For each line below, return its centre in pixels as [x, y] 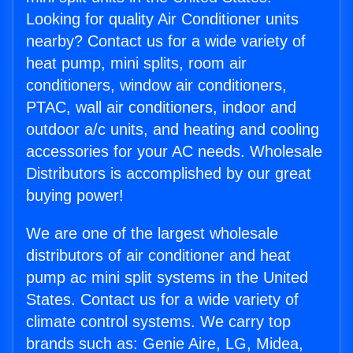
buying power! [75, 196]
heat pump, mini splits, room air [136, 63]
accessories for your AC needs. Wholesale [174, 152]
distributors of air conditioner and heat [158, 256]
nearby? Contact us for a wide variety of [166, 41]
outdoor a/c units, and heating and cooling [173, 130]
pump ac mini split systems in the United [167, 278]
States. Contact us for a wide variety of [162, 300]
